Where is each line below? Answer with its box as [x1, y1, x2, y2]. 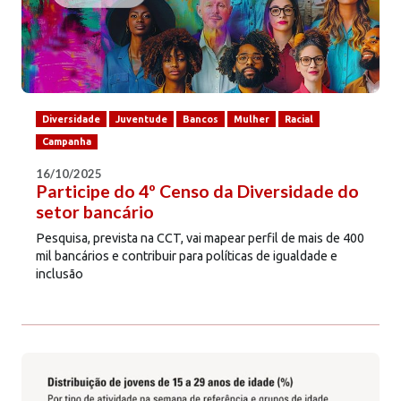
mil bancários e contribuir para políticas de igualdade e [36, 249, 337, 264]
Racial [285, 113, 314, 124]
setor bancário [36, 201, 154, 223]
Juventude [115, 113, 168, 124]
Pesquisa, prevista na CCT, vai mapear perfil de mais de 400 [36, 231, 364, 246]
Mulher [234, 113, 270, 124]
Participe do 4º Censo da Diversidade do [36, 181, 359, 202]
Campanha [42, 136, 92, 148]
